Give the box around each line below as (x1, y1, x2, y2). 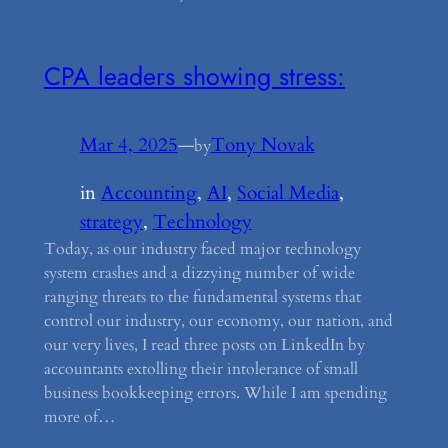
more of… (43, 406, 116, 429)
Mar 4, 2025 (79, 132, 178, 159)
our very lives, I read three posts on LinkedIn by (43, 334, 365, 357)
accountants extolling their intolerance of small (43, 358, 358, 381)
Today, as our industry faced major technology (43, 238, 361, 261)
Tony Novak (210, 132, 315, 159)
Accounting (100, 180, 197, 207)
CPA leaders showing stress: (43, 58, 345, 95)
